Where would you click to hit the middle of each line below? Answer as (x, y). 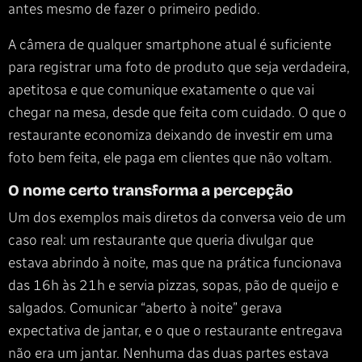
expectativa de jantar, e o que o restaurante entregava (175, 330)
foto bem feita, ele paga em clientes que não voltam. (170, 158)
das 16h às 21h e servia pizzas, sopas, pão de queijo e (173, 285)
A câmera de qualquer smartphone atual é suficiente (170, 44)
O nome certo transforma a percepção (151, 191)
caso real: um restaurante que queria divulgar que (161, 240)
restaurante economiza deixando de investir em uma (170, 135)
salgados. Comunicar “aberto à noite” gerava (145, 308)
